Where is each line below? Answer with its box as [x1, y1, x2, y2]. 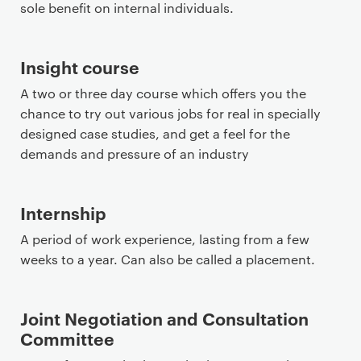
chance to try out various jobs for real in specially [20, 105, 321, 122]
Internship [20, 201, 106, 224]
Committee [20, 326, 114, 350]
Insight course [20, 55, 139, 78]
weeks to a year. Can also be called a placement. [20, 251, 315, 268]
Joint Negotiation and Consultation [20, 306, 309, 330]
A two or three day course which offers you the [20, 85, 306, 102]
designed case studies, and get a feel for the [20, 125, 290, 142]
